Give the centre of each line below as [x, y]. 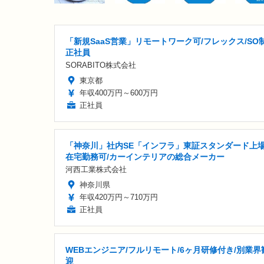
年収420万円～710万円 [119, 197]
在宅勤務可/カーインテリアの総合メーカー [145, 157]
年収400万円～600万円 [119, 93]
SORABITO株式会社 [101, 65]
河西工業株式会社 [96, 170]
